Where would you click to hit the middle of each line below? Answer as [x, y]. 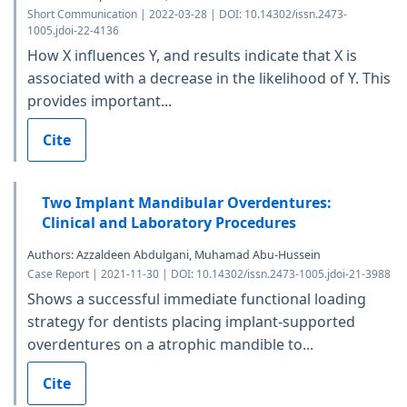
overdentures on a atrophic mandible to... [170, 344]
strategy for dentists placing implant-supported [191, 321]
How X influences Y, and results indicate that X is [192, 55]
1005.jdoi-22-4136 [73, 30]
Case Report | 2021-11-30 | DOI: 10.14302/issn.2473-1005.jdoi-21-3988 [209, 273]
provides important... [99, 100]
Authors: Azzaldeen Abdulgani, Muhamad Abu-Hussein [174, 254]
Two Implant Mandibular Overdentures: [187, 202]
